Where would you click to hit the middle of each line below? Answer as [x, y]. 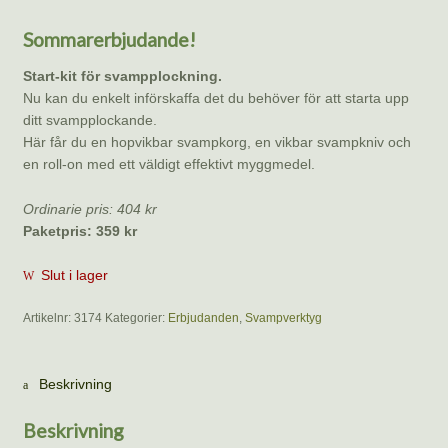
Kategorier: [136, 317]
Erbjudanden [203, 317]
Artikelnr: [48, 317]
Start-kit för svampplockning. [122, 75]
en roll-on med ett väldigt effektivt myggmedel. [168, 163]
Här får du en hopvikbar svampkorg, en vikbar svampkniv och [216, 141]
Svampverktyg [283, 317]
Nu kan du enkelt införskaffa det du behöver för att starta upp [215, 97]
